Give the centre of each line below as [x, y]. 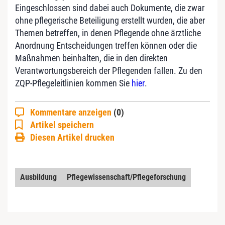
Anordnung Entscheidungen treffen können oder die [106, 45]
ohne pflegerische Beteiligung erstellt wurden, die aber [110, 20]
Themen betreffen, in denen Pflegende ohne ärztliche [108, 33]
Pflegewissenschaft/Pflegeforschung [126, 177]
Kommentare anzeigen [72, 112]
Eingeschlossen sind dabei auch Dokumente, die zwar [110, 8]
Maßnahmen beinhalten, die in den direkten [91, 58]
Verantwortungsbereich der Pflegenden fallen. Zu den [109, 70]
